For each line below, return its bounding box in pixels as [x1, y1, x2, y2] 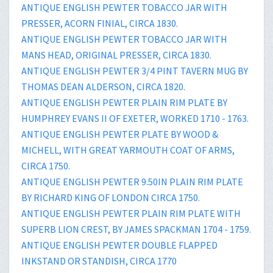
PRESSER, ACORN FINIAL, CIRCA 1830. [21, 16, 178, 29]
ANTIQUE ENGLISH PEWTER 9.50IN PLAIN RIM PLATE [21, 175, 243, 188]
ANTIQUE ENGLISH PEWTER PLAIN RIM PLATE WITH [21, 207, 241, 219]
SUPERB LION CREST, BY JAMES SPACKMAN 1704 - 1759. [21, 222, 251, 235]
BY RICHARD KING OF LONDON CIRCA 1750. [21, 191, 200, 204]
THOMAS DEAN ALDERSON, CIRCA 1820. [21, 80, 185, 93]
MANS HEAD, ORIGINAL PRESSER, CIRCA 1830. [21, 48, 211, 61]
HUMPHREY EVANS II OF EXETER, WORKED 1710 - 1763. [21, 112, 249, 124]
